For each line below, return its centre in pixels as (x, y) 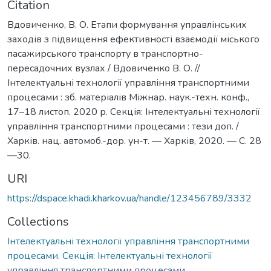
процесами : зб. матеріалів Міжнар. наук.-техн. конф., (128, 97)
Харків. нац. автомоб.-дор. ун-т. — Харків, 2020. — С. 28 (134, 141)
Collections (38, 221)
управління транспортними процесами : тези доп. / (123, 126)
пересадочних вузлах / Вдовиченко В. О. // (104, 68)
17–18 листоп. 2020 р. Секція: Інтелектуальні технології (134, 112)
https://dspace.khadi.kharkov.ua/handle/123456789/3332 (129, 198)
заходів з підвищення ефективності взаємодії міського (133, 39)
